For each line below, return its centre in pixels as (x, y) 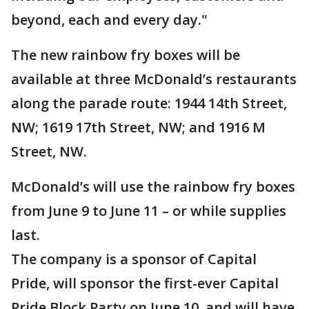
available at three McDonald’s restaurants (154, 79)
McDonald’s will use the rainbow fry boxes (153, 187)
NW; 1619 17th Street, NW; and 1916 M (138, 128)
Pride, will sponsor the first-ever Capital (145, 283)
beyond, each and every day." (109, 20)
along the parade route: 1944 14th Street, (149, 103)
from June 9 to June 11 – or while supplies (149, 211)
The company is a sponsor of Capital (134, 259)
